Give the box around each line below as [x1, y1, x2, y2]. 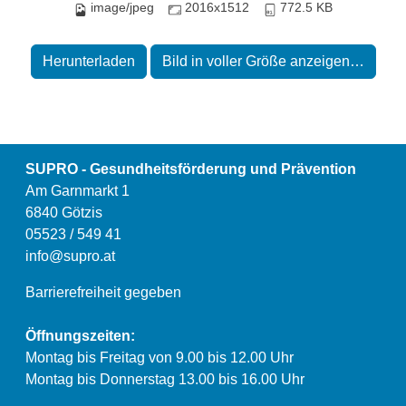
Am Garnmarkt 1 [25, 183, 130, 198]
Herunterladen [42, 53, 135, 69]
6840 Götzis [25, 205, 102, 220]
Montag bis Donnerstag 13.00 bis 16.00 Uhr [25, 372, 304, 387]
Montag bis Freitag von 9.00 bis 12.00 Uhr [25, 350, 294, 365]
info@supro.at [25, 248, 115, 264]
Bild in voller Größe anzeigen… [161, 53, 364, 69]
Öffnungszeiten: [25, 328, 135, 343]
